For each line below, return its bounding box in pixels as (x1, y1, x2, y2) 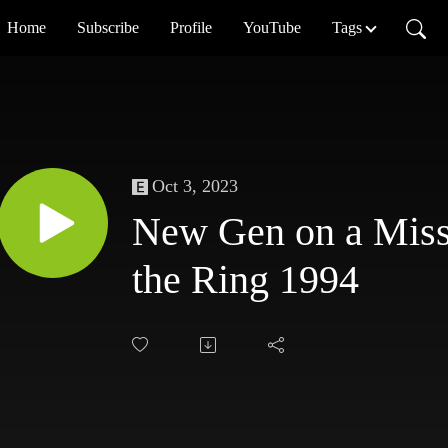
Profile (170, 19, 213, 36)
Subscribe (77, 19, 140, 36)
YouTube (243, 19, 302, 36)
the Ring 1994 (132, 257, 359, 303)
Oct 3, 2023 (152, 176, 238, 197)
